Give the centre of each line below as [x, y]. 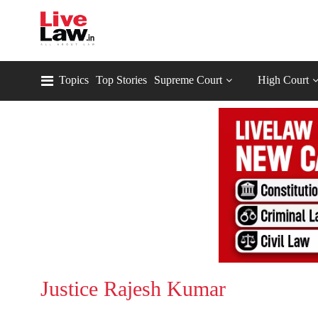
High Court [283, 80]
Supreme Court [188, 80]
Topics [74, 80]
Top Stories [121, 80]
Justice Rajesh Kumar [133, 289]
